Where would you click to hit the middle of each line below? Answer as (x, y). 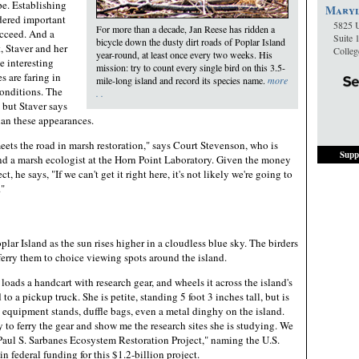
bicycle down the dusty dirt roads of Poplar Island (191, 41)
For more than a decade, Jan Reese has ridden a (186, 28)
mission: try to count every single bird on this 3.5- (191, 67)
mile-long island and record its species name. (182, 80)
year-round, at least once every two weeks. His (184, 54)
